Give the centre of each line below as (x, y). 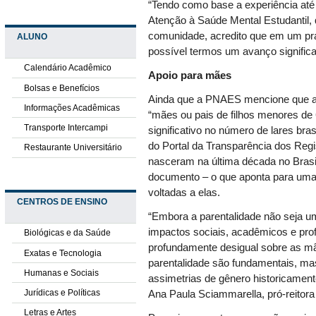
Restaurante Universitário (73, 148)
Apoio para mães (190, 76)
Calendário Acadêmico (67, 68)
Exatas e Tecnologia (62, 253)
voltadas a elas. (184, 193)
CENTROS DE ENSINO (62, 202)
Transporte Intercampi (66, 127)
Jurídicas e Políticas (62, 293)
